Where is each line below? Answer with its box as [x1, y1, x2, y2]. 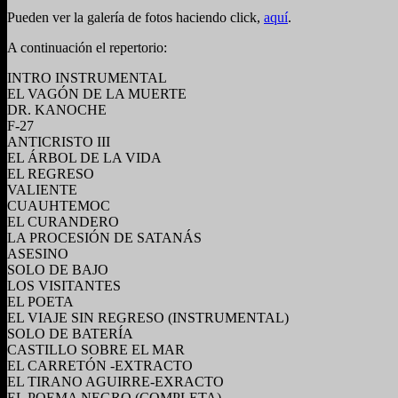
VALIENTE [7, 181, 77, 197]
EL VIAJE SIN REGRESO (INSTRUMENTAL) [7, 309, 289, 325]
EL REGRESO [7, 165, 94, 181]
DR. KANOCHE [7, 101, 107, 117]
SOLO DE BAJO [7, 261, 108, 277]
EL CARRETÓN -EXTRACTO [7, 357, 193, 373]
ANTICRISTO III [7, 133, 110, 149]
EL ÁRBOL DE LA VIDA [7, 149, 162, 165]
